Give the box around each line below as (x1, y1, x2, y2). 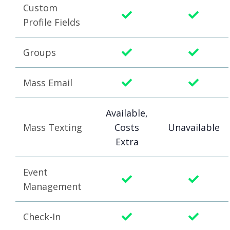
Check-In (23, 210, 61, 223)
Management (23, 180, 82, 193)
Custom (23, 2, 57, 14)
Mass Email (23, 76, 72, 89)
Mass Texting (23, 121, 82, 134)
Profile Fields (23, 16, 80, 29)
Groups (23, 46, 56, 59)
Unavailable (167, 121, 220, 134)
